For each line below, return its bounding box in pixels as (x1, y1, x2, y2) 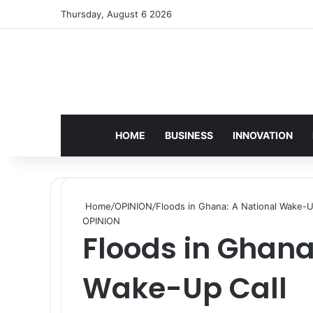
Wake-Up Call (82, 268, 287, 308)
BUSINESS (165, 129, 213, 141)
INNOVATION (233, 129, 293, 141)
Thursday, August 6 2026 (61, 8, 172, 20)
